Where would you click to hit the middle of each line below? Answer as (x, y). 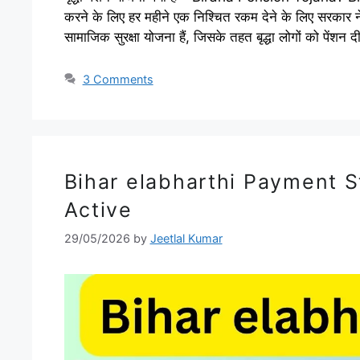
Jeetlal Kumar (186, 238)
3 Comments (118, 79)
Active (98, 209)
